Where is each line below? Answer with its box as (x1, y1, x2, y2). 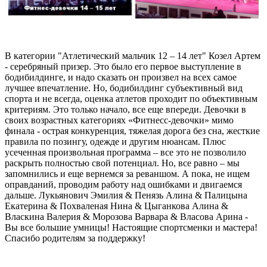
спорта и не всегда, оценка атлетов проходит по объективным (5, 94, 257, 104)
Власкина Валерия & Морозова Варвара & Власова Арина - (5, 212, 248, 222)
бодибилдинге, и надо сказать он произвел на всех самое (5, 72, 237, 83)
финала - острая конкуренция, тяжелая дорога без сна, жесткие (5, 126, 260, 136)
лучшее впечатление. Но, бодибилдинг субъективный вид (5, 83, 243, 94)
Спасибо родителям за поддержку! (5, 233, 145, 244)
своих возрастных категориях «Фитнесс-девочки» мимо (5, 115, 234, 126)
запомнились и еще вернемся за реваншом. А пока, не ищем (5, 169, 250, 179)
